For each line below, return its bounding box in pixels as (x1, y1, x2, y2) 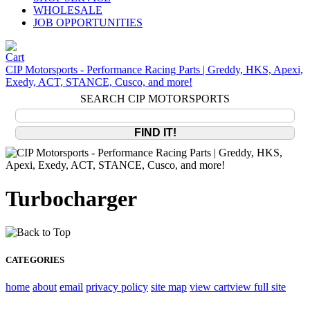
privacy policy (86, 280, 148, 293)
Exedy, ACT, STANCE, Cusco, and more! (6, 76, 192, 88)
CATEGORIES (6, 254, 64, 265)
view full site (230, 280, 286, 293)
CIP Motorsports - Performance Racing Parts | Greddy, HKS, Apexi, (6, 64, 303, 75)
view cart (190, 280, 230, 293)
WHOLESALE (33, 4, 102, 16)
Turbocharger (6, 186, 137, 212)
